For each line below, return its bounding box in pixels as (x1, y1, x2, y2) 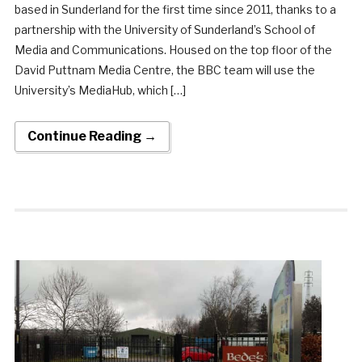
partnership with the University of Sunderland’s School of (14, 22, 315, 36)
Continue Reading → (27, 128, 157, 144)
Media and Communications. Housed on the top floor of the (14, 42, 332, 57)
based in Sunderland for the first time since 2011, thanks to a (14, 2, 336, 16)
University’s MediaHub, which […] (14, 82, 186, 97)
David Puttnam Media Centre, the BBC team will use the (14, 62, 315, 77)
